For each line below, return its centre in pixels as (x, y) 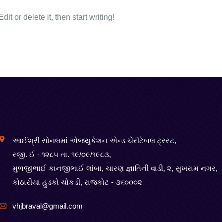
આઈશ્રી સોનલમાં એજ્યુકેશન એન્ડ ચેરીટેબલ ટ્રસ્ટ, (94, 140)
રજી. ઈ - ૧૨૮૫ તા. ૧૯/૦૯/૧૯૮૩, (61, 154)
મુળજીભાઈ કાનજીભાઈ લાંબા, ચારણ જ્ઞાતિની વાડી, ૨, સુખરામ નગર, (115, 168)
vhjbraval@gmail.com (47, 206)
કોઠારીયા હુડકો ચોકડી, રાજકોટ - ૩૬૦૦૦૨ (77, 182)
